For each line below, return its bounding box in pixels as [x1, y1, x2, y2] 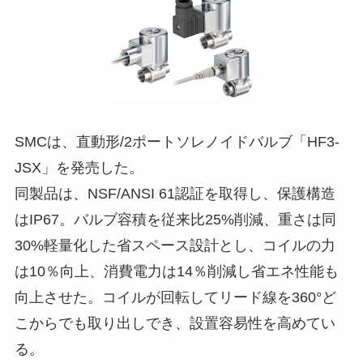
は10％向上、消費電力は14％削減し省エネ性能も [14, 263, 339, 280]
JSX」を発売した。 [14, 159, 143, 176]
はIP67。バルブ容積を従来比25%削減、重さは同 [14, 211, 336, 228]
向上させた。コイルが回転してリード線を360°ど [14, 288, 336, 305]
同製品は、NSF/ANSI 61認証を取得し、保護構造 [14, 185, 335, 202]
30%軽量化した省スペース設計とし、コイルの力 [14, 237, 335, 254]
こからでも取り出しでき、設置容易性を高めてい [14, 314, 335, 331]
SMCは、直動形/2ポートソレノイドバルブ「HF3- [14, 133, 340, 150]
